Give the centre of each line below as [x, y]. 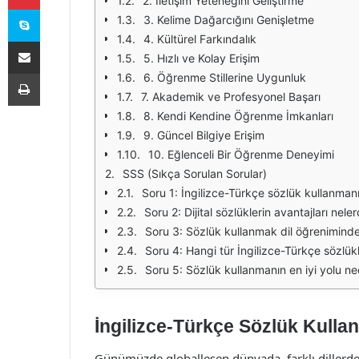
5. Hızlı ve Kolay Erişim [202, 58]
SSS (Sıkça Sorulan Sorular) [195, 173]
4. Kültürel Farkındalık [200, 39]
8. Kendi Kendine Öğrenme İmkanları [238, 116]
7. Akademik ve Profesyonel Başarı [231, 97]
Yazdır [54, 73]
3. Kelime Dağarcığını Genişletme [229, 20]
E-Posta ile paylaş [55, 41]
